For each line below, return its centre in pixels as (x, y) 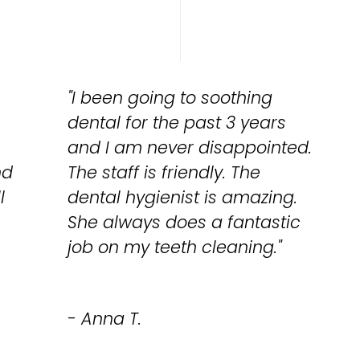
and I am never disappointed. (189, 148)
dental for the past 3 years (176, 123)
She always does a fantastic (184, 223)
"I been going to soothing (170, 98)
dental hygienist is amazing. (182, 198)
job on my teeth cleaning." (174, 247)
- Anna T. (104, 319)
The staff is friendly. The (164, 173)
